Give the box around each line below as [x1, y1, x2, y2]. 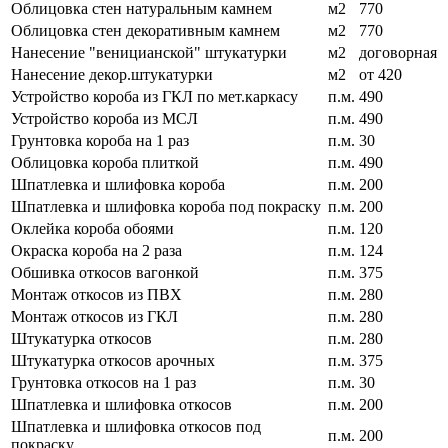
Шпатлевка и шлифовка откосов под [11, 417, 261, 435]
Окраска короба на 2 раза [11, 241, 182, 259]
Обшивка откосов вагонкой [11, 263, 199, 281]
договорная [359, 43, 437, 61]
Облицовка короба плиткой [11, 153, 199, 171]
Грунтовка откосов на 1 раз [11, 373, 196, 391]
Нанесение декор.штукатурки [11, 65, 217, 83]
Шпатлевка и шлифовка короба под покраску [11, 197, 321, 215]
